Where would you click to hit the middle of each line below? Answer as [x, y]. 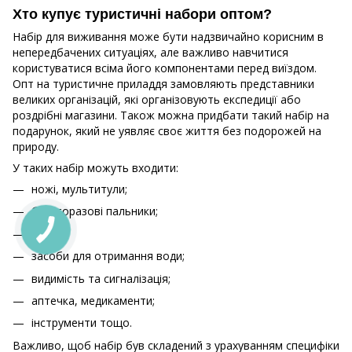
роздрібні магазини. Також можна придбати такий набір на [171, 115]
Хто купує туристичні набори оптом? [142, 14]
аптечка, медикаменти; [93, 300]
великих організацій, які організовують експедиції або [157, 99]
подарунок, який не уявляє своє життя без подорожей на [167, 130]
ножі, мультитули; [79, 189]
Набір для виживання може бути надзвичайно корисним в [168, 36]
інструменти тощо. [82, 323]
